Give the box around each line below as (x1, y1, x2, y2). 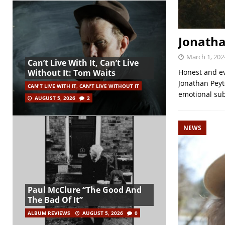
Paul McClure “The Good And (28, 184, 142, 196)
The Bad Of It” (28, 194, 83, 206)
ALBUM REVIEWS (28, 209, 70, 217)
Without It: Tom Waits (28, 67, 116, 78)
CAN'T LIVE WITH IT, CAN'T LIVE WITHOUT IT (28, 82, 139, 89)
